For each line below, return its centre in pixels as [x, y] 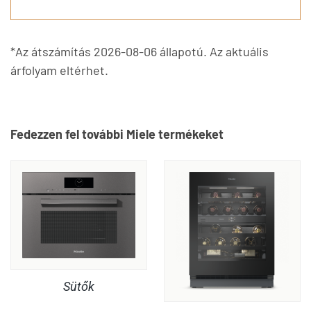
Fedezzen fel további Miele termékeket [117, 134]
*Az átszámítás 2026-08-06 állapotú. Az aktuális [140, 52]
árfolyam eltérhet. [59, 70]
